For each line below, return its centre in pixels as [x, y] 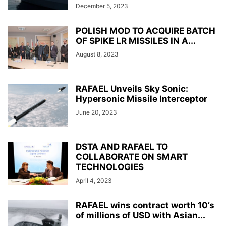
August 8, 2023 [97, 54]
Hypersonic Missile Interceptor [142, 99]
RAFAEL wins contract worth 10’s [145, 205]
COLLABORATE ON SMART [132, 157]
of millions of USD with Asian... [140, 215]
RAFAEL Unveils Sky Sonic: [132, 89]
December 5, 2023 [102, 6]
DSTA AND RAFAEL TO [122, 147]
